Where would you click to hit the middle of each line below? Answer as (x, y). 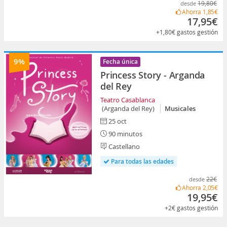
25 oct (117, 121)
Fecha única (120, 61)
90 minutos (125, 134)
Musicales (180, 108)
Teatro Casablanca (128, 100)
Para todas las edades (142, 161)
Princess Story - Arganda (153, 75)
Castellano (123, 146)
